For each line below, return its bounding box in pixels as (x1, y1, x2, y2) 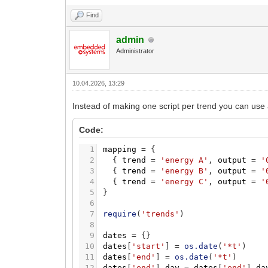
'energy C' (160, 177, 209, 187)
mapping (103, 145, 137, 154)
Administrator (116, 47, 155, 55)
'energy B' (160, 166, 209, 176)
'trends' (141, 209, 180, 219)
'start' (132, 242, 166, 251)
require (103, 209, 137, 219)
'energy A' (160, 156, 209, 165)
